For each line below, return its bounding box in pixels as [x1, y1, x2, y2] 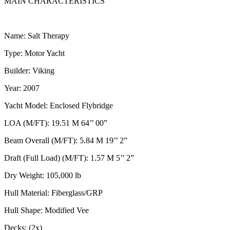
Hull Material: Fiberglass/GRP [4, 188, 103, 197]
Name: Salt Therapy [4, 31, 71, 40]
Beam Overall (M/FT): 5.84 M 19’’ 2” [4, 136, 127, 145]
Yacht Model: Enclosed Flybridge [4, 101, 113, 110]
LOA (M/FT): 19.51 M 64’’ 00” [4, 118, 107, 127]
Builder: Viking [4, 66, 54, 75]
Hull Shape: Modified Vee [4, 205, 89, 215]
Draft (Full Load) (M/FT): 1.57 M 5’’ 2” [4, 153, 134, 162]
